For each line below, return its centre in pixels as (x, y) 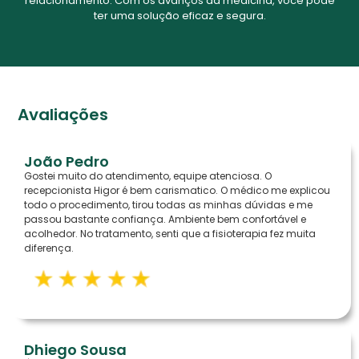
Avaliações (63, 115)
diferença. (49, 248)
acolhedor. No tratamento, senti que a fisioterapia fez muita (170, 234)
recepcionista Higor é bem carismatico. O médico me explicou (177, 190)
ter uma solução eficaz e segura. (179, 15)
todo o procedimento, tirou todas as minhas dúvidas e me (168, 205)
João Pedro (67, 161)
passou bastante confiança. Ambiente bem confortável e (165, 219)
